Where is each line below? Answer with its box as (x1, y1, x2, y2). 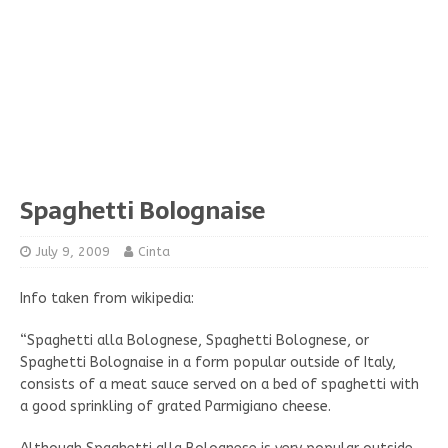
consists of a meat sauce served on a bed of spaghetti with (20, 376, 419, 393)
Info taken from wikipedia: (20, 290, 194, 307)
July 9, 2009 (36, 244, 110, 259)
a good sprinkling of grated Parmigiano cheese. (20, 398, 331, 415)
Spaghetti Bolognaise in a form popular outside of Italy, (20, 354, 396, 371)
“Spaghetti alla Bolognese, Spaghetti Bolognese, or (20, 332, 369, 349)
